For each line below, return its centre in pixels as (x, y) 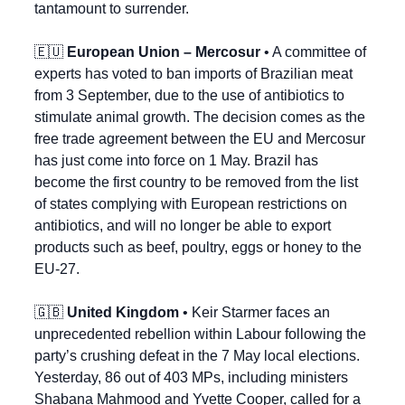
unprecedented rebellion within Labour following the (200, 334)
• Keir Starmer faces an (254, 313)
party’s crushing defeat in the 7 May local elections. (197, 356)
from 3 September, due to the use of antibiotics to (189, 96)
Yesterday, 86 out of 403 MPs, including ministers (191, 378)
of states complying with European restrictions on (191, 204)
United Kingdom (123, 313)
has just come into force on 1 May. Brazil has (176, 161)
